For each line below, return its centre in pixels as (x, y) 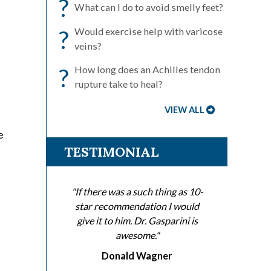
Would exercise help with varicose (149, 31)
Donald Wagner (137, 256)
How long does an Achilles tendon (147, 70)
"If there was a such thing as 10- (137, 192)
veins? (88, 46)
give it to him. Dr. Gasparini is (137, 221)
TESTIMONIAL (111, 152)
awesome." (137, 235)
